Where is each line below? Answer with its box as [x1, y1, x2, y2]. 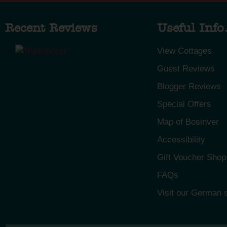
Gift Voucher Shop [157, 153, 226, 163]
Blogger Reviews [157, 82, 221, 92]
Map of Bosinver [157, 117, 219, 127]
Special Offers [157, 99, 211, 109]
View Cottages [157, 46, 212, 56]
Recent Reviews [5, 22, 97, 35]
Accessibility [157, 135, 205, 145]
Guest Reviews [157, 64, 215, 74]
